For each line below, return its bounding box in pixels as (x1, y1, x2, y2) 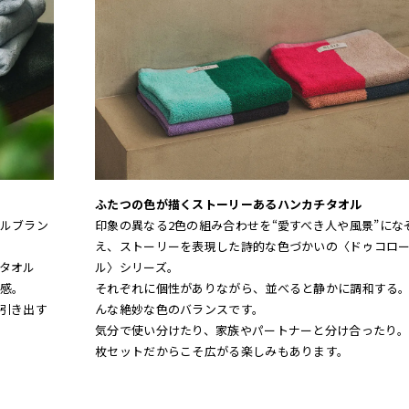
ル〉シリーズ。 (95, 258, 180, 277)
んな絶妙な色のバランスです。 (95, 300, 265, 319)
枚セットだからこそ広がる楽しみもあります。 (95, 342, 350, 361)
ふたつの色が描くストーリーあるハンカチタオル (95, 195, 362, 214)
